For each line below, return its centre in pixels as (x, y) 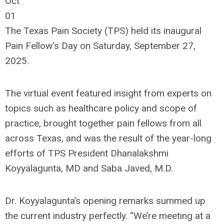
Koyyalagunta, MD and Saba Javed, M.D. (89, 168)
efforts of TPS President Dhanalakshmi (87, 153)
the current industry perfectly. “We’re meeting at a (108, 216)
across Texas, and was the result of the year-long (108, 138)
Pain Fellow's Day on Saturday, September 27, (100, 46)
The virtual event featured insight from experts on (108, 93)
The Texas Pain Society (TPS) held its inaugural (103, 31)
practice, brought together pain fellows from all (103, 123)
